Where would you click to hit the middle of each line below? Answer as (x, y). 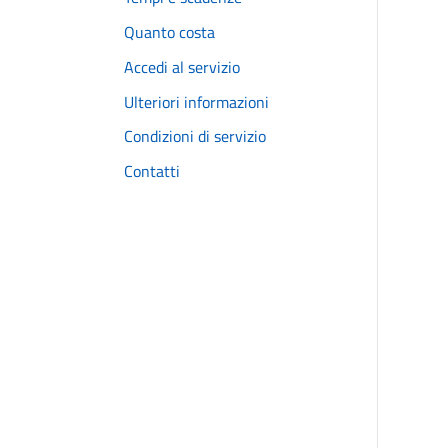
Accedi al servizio (182, 66)
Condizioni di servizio (195, 136)
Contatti (152, 170)
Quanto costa (169, 32)
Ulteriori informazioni (196, 101)
